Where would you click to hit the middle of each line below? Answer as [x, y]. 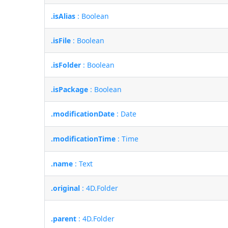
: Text [83, 163]
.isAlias [63, 16]
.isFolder [66, 65]
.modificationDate [83, 113]
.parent [64, 218]
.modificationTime [83, 138]
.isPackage [70, 89]
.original [66, 188]
